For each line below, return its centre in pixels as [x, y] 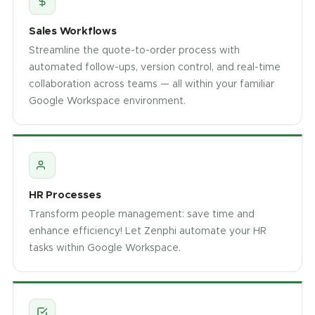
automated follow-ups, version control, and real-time [155, 67]
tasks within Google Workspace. [105, 247]
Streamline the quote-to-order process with [134, 50]
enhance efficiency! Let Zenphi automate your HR [148, 231]
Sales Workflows [73, 31]
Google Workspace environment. [107, 101]
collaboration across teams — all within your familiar [152, 84]
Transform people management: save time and [142, 214]
